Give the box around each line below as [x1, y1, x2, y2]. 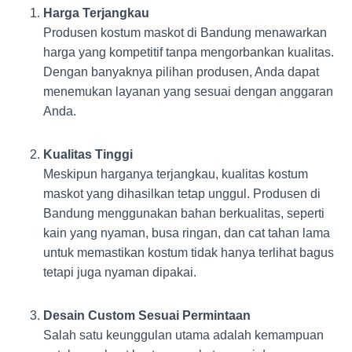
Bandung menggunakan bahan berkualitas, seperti [43, 207, 324, 220]
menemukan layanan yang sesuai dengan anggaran [43, 85, 333, 98]
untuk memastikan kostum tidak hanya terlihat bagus [43, 246, 334, 259]
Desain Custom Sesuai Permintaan [43, 309, 251, 322]
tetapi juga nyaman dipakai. [43, 266, 196, 279]
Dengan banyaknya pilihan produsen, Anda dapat [43, 65, 319, 79]
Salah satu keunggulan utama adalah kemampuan [43, 328, 324, 342]
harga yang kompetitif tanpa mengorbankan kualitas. [43, 46, 334, 59]
